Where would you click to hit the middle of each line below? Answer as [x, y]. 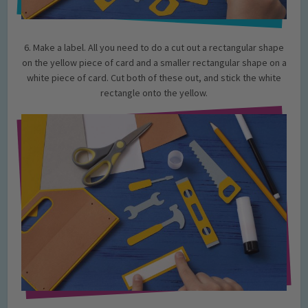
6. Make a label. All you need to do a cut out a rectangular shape [154, 48]
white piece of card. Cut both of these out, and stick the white [154, 78]
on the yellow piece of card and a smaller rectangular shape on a [154, 63]
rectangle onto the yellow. [154, 93]
